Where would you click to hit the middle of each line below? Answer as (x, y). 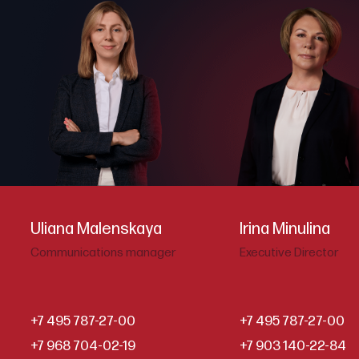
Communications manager (103, 252)
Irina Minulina (284, 229)
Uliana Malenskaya (96, 229)
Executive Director (289, 252)
